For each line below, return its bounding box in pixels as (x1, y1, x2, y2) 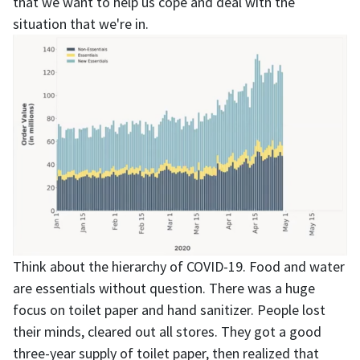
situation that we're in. (13, 14, 149, 33)
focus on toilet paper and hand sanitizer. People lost (13, 300, 325, 319)
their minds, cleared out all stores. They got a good (13, 321, 321, 341)
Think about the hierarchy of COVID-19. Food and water (13, 256, 345, 276)
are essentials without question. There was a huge (13, 278, 315, 297)
